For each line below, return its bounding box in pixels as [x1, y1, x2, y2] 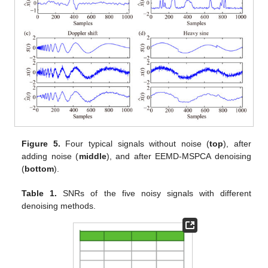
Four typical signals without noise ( [60, 138, 210, 148]
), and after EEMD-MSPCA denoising [106, 151, 251, 161]
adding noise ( [22, 151, 79, 161]
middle [78, 151, 106, 161]
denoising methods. [22, 200, 96, 211]
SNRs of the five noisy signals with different [57, 188, 251, 198]
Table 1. [22, 188, 57, 198]
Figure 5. [22, 138, 60, 148]
